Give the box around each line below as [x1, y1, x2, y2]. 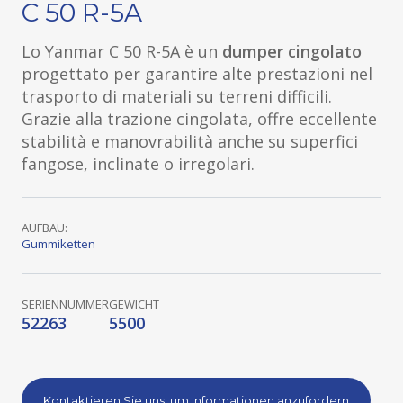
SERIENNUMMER [22, 296, 109, 312]
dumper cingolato [222, 40, 362, 62]
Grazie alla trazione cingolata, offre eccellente [22, 108, 377, 130]
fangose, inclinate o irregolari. [22, 153, 255, 175]
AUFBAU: [22, 219, 67, 236]
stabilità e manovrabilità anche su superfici [22, 130, 358, 152]
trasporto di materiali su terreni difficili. [22, 85, 332, 107]
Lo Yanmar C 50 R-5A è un [22, 40, 222, 62]
